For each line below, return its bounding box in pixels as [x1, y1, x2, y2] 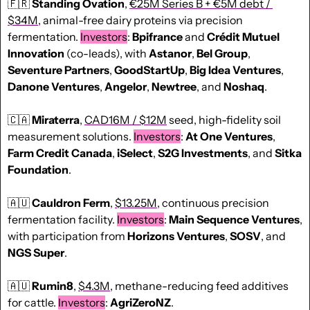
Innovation [8, 46, 64, 61]
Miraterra [32, 113, 80, 127]
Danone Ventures [8, 80, 100, 94]
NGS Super [8, 246, 64, 260]
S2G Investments [158, 146, 248, 161]
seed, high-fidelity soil [167, 113, 281, 127]
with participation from [8, 229, 127, 244]
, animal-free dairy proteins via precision [38, 13, 243, 28]
